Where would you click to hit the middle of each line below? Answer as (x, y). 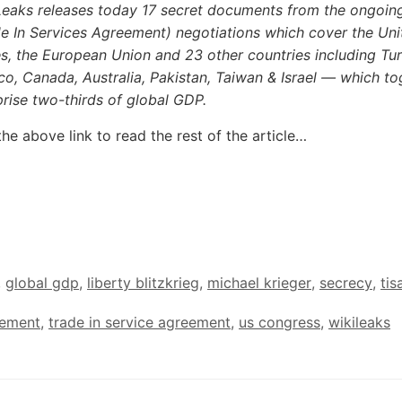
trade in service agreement (140, 323)
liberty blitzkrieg (143, 283)
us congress (280, 323)
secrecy (346, 283)
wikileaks (359, 323)
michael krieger (259, 283)
